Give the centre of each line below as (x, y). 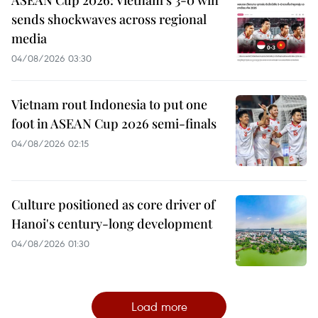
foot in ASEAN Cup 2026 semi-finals (114, 124)
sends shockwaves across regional (109, 20)
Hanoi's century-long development (112, 224)
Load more (159, 307)
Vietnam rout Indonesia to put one (109, 105)
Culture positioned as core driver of (113, 205)
